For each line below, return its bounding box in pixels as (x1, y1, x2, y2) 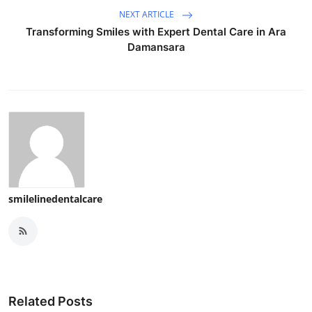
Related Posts (8, 293, 93, 309)
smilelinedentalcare (8, 192, 102, 205)
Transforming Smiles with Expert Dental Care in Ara (26, 24, 286, 38)
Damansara (127, 40, 185, 54)
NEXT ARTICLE (119, 8, 176, 20)
